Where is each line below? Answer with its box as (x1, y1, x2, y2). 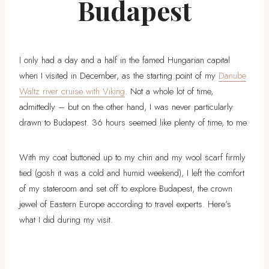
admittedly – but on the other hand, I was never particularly (19, 100, 233, 113)
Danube (219, 68, 246, 82)
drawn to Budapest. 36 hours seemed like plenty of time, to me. (19, 115, 249, 129)
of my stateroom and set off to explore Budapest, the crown (19, 181, 232, 195)
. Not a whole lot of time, (125, 84, 213, 98)
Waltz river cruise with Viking (19, 84, 125, 98)
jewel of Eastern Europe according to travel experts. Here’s (19, 197, 231, 211)
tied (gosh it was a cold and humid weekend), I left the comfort (19, 166, 244, 180)
